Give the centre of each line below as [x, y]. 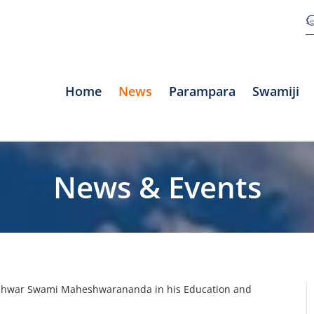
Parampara [202, 91]
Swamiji [276, 91]
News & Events [157, 187]
